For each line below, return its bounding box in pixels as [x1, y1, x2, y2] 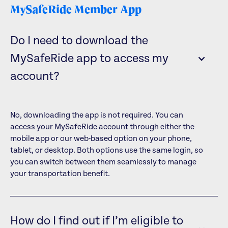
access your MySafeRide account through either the [10, 122, 194, 132]
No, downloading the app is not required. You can [10, 110, 183, 120]
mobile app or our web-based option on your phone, [10, 134, 192, 144]
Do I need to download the [10, 34, 148, 48]
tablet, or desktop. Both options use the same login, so [10, 146, 203, 155]
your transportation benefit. [10, 169, 110, 179]
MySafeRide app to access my [10, 51, 168, 66]
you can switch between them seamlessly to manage [10, 157, 196, 167]
